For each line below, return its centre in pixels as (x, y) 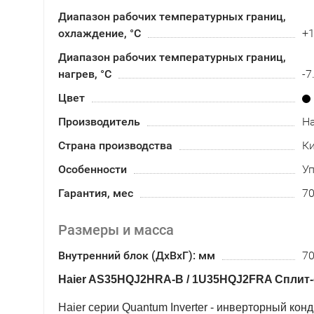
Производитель (99, 122)
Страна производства (115, 145)
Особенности (93, 169)
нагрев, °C (85, 74)
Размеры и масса (116, 230)
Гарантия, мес (96, 193)
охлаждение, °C (100, 33)
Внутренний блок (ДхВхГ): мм (137, 255)
